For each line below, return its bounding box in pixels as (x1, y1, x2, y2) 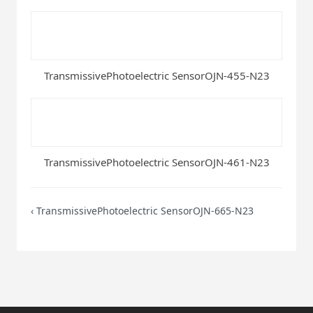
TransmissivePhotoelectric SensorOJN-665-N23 (36, 203, 254, 217)
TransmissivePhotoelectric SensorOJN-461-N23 (43, 154, 270, 169)
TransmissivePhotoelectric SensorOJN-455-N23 (43, 68, 270, 82)
